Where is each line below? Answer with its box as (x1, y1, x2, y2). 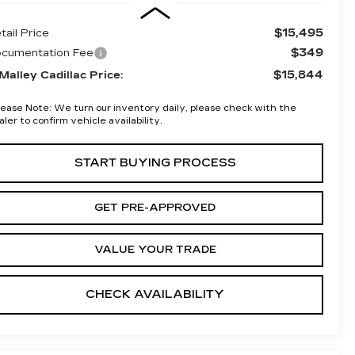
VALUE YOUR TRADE (94, 242, 216, 256)
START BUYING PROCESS (74, 155, 236, 170)
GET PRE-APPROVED (94, 200, 216, 214)
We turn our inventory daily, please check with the (52, 102, 297, 113)
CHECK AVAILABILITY (86, 287, 224, 301)
